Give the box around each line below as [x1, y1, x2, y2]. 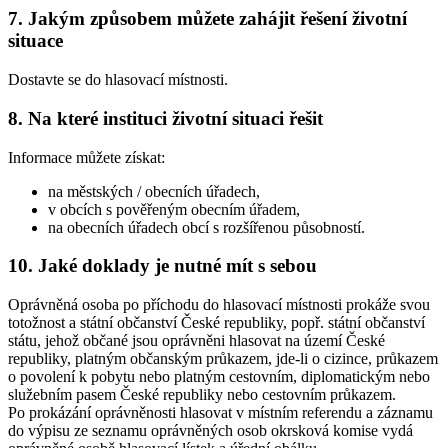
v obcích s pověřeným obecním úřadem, [48, 200, 300, 218]
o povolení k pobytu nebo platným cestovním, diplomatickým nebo [8, 367, 430, 385]
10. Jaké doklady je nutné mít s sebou [8, 255, 317, 277]
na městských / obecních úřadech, [48, 182, 260, 200]
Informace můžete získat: [8, 148, 165, 166]
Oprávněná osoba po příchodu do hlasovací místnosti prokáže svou [8, 295, 430, 313]
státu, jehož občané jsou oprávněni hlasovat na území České [8, 331, 385, 349]
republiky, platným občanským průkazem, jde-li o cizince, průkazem [8, 349, 438, 367]
